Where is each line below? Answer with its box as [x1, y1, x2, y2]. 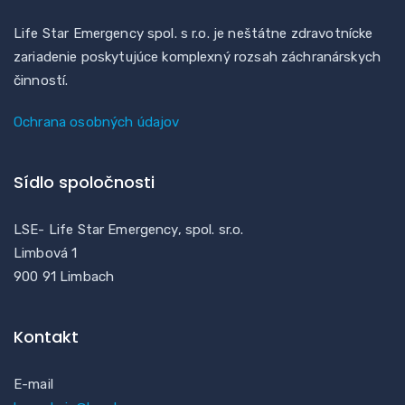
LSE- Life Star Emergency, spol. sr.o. [14, 221, 244, 238]
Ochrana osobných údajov [14, 113, 180, 130]
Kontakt [14, 325, 79, 348]
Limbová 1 [14, 244, 78, 261]
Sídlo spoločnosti [14, 170, 155, 193]
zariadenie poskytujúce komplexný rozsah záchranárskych [14, 48, 381, 65]
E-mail [14, 375, 53, 392]
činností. [14, 71, 69, 89]
